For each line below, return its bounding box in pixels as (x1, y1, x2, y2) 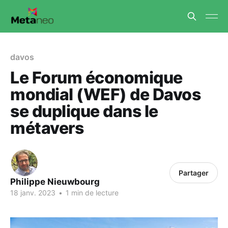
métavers (10, 118, 84, 138)
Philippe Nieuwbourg (10, 177, 100, 187)
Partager (179, 168, 209, 177)
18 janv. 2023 (10, 188, 55, 197)
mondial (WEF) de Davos (10, 84, 201, 104)
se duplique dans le (10, 101, 158, 121)
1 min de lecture (64, 188, 119, 197)
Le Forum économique (10, 68, 183, 88)
